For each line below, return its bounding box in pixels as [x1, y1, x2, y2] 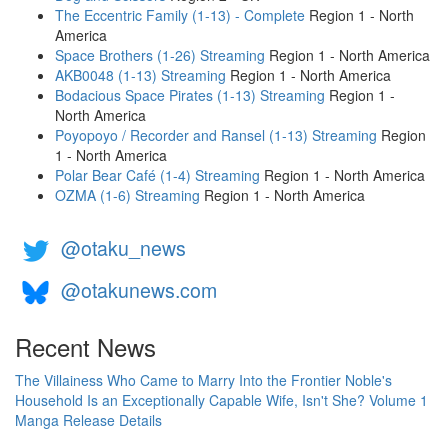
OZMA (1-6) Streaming [55, 185, 200, 205]
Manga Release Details [15, 410, 162, 430]
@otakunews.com [61, 275, 217, 305]
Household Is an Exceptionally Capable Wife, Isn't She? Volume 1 [15, 390, 428, 410]
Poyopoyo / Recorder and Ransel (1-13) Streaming [55, 125, 377, 145]
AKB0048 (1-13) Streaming [55, 65, 226, 85]
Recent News [15, 329, 156, 364]
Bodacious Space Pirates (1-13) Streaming [55, 85, 325, 105]
